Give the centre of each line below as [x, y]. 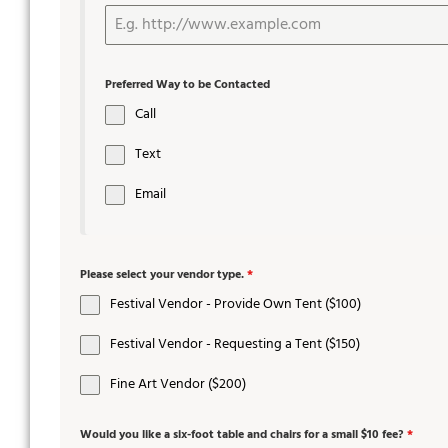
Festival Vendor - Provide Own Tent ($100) [235, 305]
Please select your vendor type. [163, 275]
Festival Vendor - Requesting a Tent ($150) [235, 345]
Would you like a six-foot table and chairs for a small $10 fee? [243, 435]
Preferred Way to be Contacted [187, 85]
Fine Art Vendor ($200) [178, 385]
